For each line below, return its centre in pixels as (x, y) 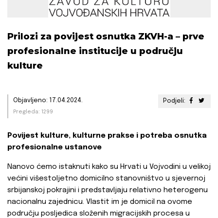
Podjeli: (175, 101)
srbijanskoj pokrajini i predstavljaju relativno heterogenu (108, 191)
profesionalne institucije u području (95, 51)
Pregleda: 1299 (33, 112)
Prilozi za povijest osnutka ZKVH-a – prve (106, 37)
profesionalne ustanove (54, 148)
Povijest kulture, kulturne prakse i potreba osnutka (107, 136)
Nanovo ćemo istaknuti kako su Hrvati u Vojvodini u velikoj (109, 167)
